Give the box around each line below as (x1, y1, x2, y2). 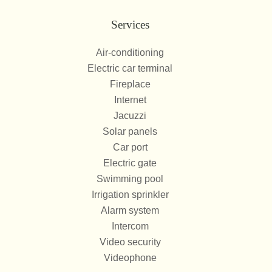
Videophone (103, 253, 157, 263)
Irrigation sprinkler (91, 189, 169, 200)
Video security (99, 237, 161, 247)
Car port (112, 142, 148, 152)
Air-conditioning (96, 47, 164, 58)
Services (110, 18, 149, 31)
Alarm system (101, 205, 159, 216)
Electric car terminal (87, 63, 172, 73)
